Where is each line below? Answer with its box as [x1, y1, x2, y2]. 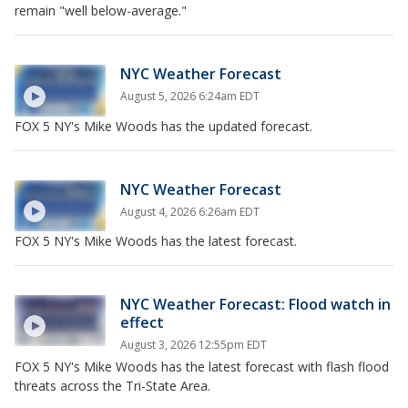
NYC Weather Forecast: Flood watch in [120, 293, 391, 314]
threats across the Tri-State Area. [15, 376, 214, 394]
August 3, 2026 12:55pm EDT [120, 336, 267, 352]
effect [120, 311, 164, 332]
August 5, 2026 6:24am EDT [120, 88, 260, 105]
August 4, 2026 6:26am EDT [120, 203, 260, 219]
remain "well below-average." [15, 2, 187, 20]
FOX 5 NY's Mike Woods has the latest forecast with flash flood [15, 357, 389, 375]
